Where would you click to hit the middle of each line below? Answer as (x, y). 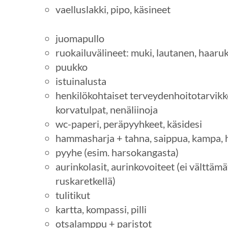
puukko (71, 66)
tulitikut (73, 195)
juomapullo (80, 38)
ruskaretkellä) (85, 180)
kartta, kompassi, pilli (101, 209)
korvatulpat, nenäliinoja (106, 109)
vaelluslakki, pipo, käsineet (113, 9)
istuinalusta (81, 81)
